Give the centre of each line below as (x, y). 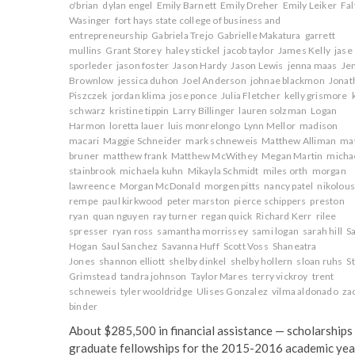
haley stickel (193, 50)
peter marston (198, 201)
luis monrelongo (204, 126)
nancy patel (289, 186)
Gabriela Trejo (183, 35)
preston (327, 201)
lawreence (92, 186)
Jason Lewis (257, 65)
